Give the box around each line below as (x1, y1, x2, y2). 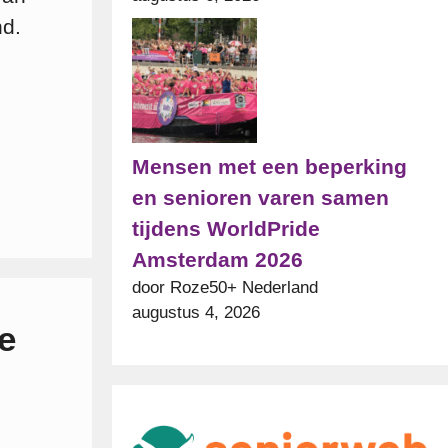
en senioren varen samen (132, 186, 389, 210)
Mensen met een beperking (132, 155, 407, 179)
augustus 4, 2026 (132, 303, 260, 323)
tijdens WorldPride (132, 217, 320, 241)
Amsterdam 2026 (132, 248, 303, 272)
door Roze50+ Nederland (132, 278, 318, 298)
